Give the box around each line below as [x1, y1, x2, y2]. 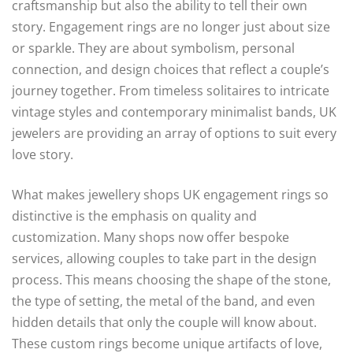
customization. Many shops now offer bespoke [12, 229, 289, 247]
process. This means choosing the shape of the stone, [12, 271, 331, 289]
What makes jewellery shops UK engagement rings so [12, 186, 329, 204]
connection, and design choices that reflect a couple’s [12, 61, 329, 79]
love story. [12, 146, 73, 164]
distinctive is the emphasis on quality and [12, 207, 257, 225]
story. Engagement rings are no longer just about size [12, 18, 330, 36]
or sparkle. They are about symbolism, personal [12, 39, 295, 58]
